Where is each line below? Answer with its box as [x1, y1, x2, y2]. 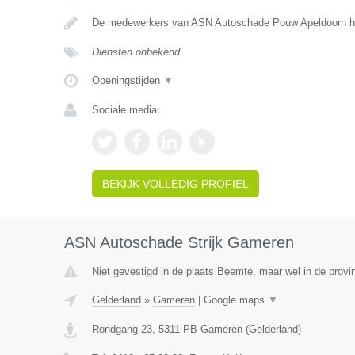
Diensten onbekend [91, 46, 180, 58]
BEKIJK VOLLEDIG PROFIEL [101, 177, 249, 190]
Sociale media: [91, 104, 160, 116]
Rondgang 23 [91, 323, 152, 335]
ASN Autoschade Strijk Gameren [63, 234, 294, 251]
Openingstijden [91, 74, 163, 86]
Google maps [203, 294, 268, 306]
